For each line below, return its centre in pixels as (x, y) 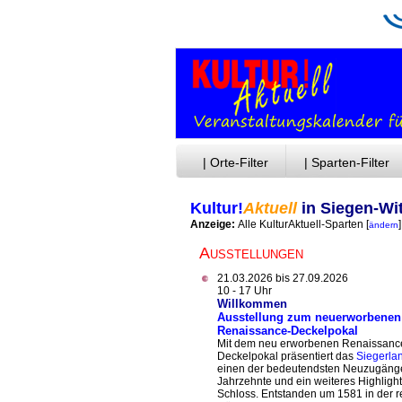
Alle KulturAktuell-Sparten (301, 224)
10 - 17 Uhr (245, 291)
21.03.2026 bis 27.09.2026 (283, 278)
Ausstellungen (249, 253)
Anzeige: (214, 224)
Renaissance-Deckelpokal (288, 331)
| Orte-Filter (236, 162)
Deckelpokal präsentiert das (287, 356)
